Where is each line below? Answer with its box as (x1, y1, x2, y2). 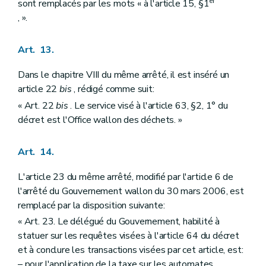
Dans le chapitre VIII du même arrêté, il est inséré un (18, 68, 230, 82)
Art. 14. (18, 145, 54, 159)
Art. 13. (18, 43, 54, 57)
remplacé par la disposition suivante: (18, 198, 165, 212)
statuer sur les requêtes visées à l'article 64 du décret (18, 229, 239, 242)
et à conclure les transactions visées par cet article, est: (18, 243, 243, 256)
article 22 (18, 83, 60, 96)
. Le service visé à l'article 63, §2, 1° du (68, 99, 228, 112)
